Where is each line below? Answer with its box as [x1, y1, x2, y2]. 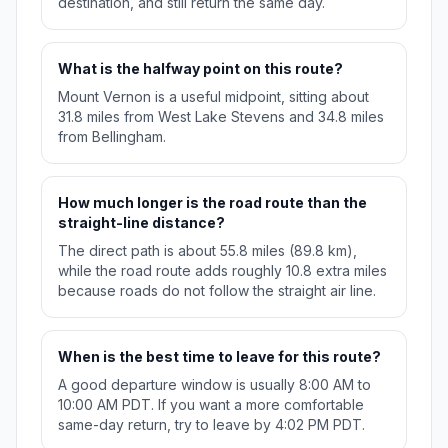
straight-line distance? [58, 214, 225, 232]
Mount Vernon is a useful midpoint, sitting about [58, 88, 369, 106]
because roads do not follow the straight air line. [58, 282, 376, 300]
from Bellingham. [58, 128, 166, 146]
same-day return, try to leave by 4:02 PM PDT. [58, 416, 365, 434]
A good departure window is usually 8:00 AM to [58, 376, 371, 394]
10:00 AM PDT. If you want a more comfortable [58, 396, 364, 414]
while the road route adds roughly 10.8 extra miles [58, 262, 387, 280]
